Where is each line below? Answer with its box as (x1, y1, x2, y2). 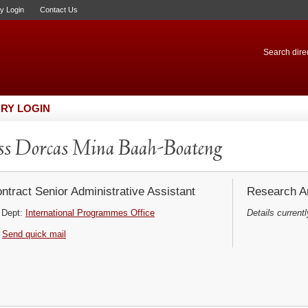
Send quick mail (2, 229, 66, 239)
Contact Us (40, 5, 78, 14)
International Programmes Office (25, 208, 155, 218)
